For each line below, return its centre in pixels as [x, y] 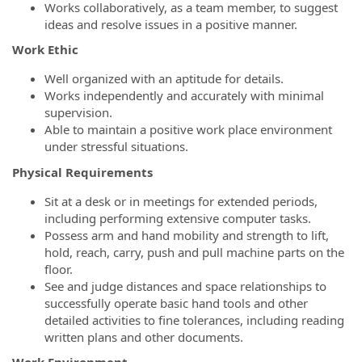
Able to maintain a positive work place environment [188, 129]
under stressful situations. [116, 146]
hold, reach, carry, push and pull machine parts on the [194, 252]
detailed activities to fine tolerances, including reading [194, 320]
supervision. [78, 112]
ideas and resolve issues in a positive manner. [171, 24]
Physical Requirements [82, 172]
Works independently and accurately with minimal [184, 95]
